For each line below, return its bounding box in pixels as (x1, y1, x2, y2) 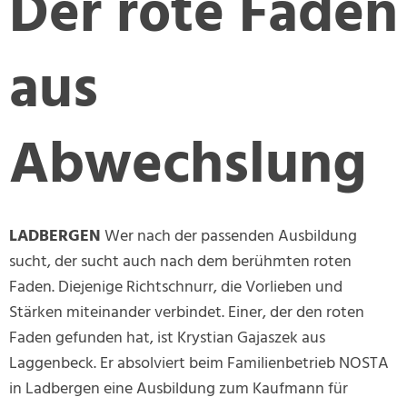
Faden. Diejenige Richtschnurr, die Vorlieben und (9, 274, 342, 302)
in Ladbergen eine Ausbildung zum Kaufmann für (9, 376, 348, 403)
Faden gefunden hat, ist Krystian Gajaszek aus (9, 325, 325, 352)
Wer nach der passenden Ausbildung (101, 223, 357, 251)
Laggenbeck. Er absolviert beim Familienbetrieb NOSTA (9, 351, 389, 378)
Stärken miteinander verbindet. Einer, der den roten (9, 300, 364, 327)
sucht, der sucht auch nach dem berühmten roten (9, 249, 352, 276)
